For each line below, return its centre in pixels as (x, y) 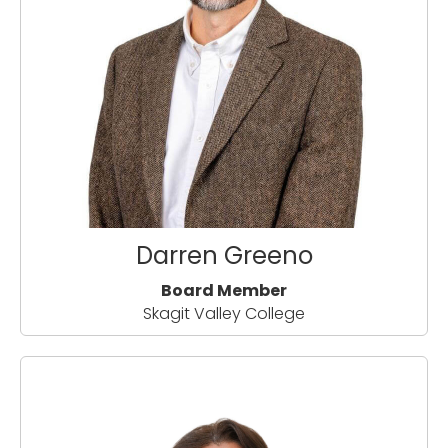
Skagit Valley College (224, 314)
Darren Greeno (224, 256)
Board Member (224, 291)
